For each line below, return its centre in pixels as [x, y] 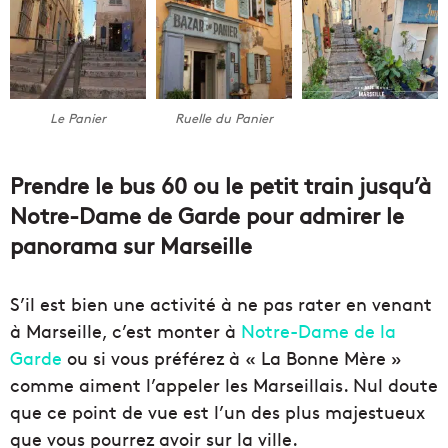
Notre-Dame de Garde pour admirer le [207, 215]
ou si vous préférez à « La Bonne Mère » [232, 358]
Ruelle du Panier [223, 117]
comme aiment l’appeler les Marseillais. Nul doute [224, 385]
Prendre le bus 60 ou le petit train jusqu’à [220, 185]
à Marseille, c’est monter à [125, 331]
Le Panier [78, 117]
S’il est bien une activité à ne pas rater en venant [221, 304]
